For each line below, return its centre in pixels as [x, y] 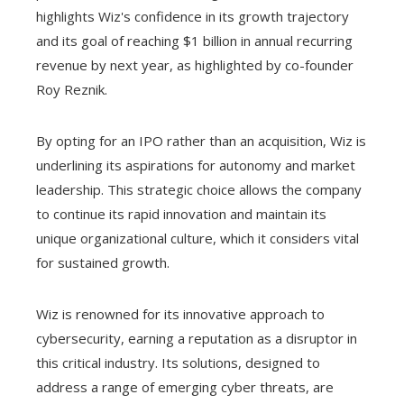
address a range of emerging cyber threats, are [185, 386]
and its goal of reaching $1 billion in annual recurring [194, 40]
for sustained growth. [103, 262]
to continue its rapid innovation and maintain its [181, 213]
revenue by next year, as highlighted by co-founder [195, 64]
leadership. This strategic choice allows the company [199, 189]
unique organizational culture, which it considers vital [197, 238]
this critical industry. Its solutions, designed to [178, 362]
